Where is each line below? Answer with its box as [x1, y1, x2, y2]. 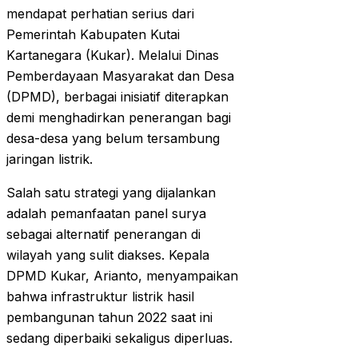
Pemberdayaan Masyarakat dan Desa [6, 68, 234, 85]
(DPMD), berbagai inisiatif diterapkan [6, 89, 229, 105]
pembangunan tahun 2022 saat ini [6, 309, 213, 326]
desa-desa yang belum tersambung [6, 130, 220, 147]
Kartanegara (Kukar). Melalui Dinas [6, 47, 219, 64]
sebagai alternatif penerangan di [6, 226, 201, 243]
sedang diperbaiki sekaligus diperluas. [6, 330, 233, 347]
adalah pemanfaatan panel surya [6, 205, 206, 222]
